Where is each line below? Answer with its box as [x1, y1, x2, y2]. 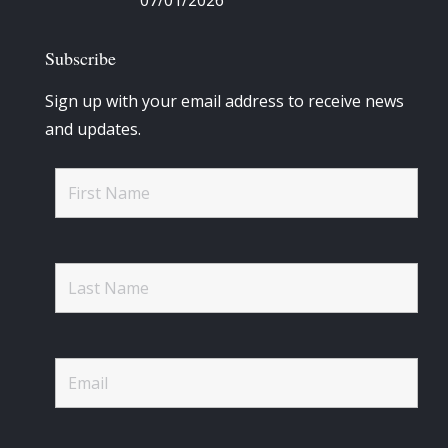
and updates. [45, 118, 141, 141]
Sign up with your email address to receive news [45, 90, 404, 113]
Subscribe [45, 46, 116, 71]
